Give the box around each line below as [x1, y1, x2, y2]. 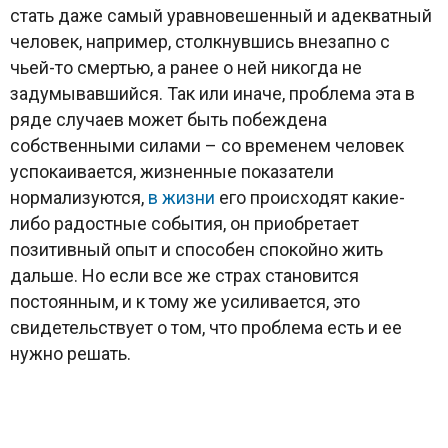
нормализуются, [10, 186, 148, 208]
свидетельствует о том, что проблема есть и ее [10, 316, 402, 338]
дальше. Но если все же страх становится [10, 264, 359, 286]
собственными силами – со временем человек [10, 134, 404, 156]
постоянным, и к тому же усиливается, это [10, 290, 360, 312]
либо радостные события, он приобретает [10, 212, 359, 234]
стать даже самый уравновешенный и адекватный [10, 4, 432, 26]
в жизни [148, 186, 215, 208]
